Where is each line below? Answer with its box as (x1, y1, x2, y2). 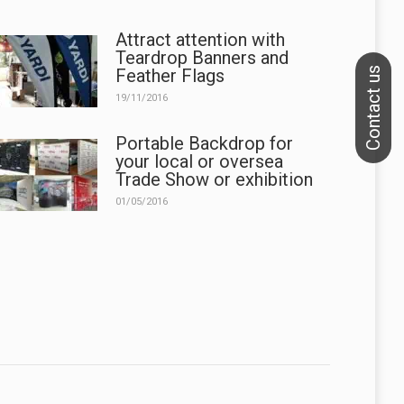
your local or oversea (115, 150, 283, 172)
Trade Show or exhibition (115, 168, 313, 190)
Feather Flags (115, 64, 225, 87)
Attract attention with (115, 28, 285, 50)
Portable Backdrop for (115, 132, 293, 154)
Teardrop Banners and (115, 46, 289, 69)
